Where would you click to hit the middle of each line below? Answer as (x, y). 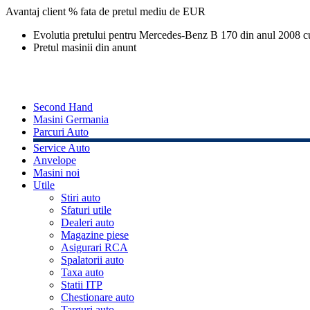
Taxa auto (82, 273)
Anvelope (55, 161)
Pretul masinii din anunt (85, 48)
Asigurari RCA (94, 248)
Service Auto (62, 148)
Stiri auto (81, 198)
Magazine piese (95, 235)
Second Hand (63, 107)
